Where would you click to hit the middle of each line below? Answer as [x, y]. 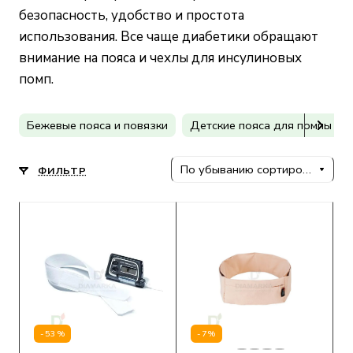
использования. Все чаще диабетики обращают [169, 37]
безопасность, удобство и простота [132, 16]
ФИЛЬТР [62, 170]
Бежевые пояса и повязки [97, 125]
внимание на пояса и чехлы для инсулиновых [160, 58]
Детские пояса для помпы [261, 125]
